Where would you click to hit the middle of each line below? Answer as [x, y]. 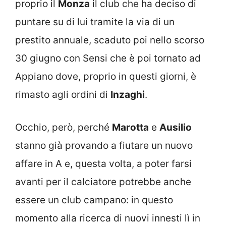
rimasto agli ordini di [63, 95]
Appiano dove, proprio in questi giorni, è [106, 76]
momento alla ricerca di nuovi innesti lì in [108, 218]
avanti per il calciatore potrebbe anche [103, 182]
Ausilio [176, 127]
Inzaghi [128, 95]
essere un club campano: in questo [94, 200]
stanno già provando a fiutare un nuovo [104, 145]
